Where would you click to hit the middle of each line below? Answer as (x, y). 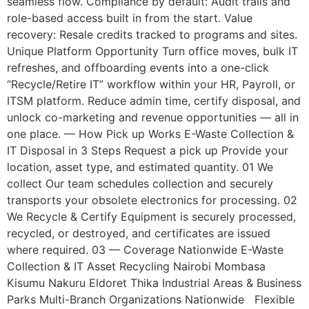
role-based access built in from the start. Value (130, 18)
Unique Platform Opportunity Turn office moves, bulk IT (152, 51)
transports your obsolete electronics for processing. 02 (152, 200)
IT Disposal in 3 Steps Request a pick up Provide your (148, 151)
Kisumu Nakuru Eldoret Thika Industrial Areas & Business (154, 283)
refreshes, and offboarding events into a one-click (138, 68)
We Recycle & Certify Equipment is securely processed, (151, 217)
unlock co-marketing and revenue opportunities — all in (153, 118)
